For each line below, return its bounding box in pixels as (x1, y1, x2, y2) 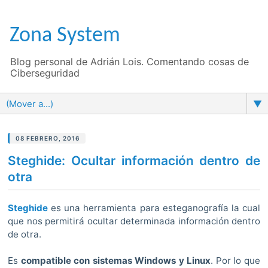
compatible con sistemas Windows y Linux (20, 255, 211, 267)
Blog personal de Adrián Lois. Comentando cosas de (10, 56, 249, 68)
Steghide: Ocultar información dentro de (8, 153, 260, 168)
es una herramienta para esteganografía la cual (48, 202, 260, 214)
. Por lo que (211, 255, 261, 267)
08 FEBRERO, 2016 (16, 135, 80, 142)
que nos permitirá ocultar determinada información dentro (8, 215, 260, 227)
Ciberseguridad (10, 67, 80, 79)
